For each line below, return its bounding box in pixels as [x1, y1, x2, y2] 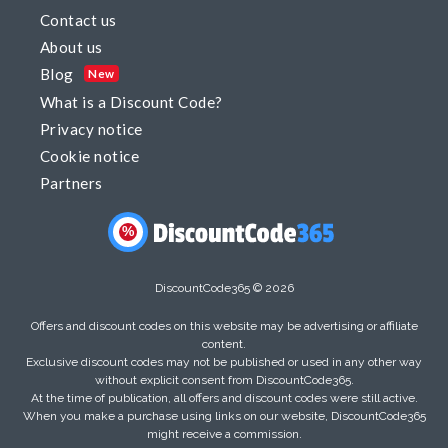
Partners [40, 174, 103, 193]
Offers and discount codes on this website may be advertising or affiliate [30, 319, 418, 334]
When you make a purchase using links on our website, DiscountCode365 [22, 409, 426, 424]
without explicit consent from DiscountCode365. [94, 373, 354, 388]
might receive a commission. [146, 427, 302, 442]
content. [202, 337, 246, 352]
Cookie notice [40, 147, 140, 166]
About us [40, 38, 103, 57]
